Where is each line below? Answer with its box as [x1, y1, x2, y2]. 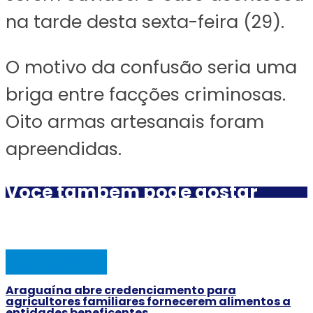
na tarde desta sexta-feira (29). [6, 9, 284, 35]
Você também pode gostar [6, 180, 258, 205]
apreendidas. [6, 136, 122, 162]
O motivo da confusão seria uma [6, 54, 297, 80]
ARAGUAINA [6, 249, 107, 275]
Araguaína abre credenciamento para [6, 282, 236, 299]
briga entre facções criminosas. [6, 82, 286, 108]
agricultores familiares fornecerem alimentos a [6, 293, 291, 310]
